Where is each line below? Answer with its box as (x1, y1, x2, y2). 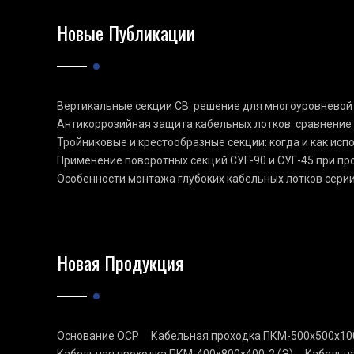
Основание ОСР (57, 329, 139, 342)
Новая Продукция (57, 247, 183, 277)
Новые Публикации (57, 17, 195, 47)
